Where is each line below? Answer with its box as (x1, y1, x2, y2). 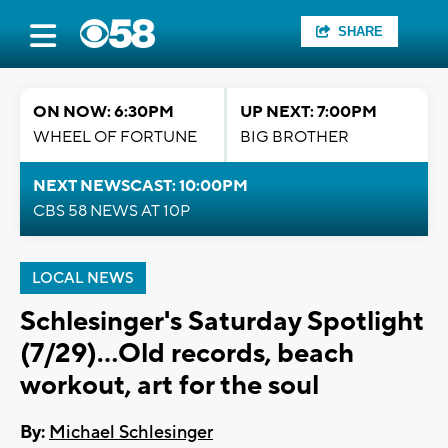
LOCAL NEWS (32, 269, 134, 288)
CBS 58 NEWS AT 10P (33, 201, 190, 221)
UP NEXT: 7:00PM (240, 102, 377, 122)
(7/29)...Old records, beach (20, 336, 354, 371)
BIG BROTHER (240, 127, 349, 147)
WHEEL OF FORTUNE (33, 127, 197, 147)
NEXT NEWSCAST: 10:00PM (33, 176, 248, 196)
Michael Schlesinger (49, 421, 213, 445)
